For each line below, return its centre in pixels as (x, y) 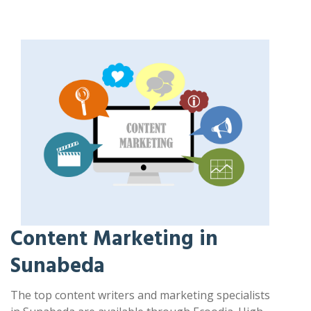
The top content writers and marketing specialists (140, 295)
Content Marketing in (114, 239)
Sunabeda (58, 266)
